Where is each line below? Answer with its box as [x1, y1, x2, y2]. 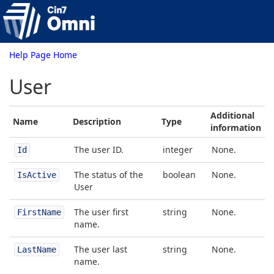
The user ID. [74, 144, 124, 155]
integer [163, 144, 193, 155]
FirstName [17, 207, 61, 217]
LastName [17, 245, 56, 254]
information [210, 122, 261, 133]
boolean [163, 169, 196, 180]
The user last [74, 243, 127, 255]
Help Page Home [9, 49, 77, 61]
